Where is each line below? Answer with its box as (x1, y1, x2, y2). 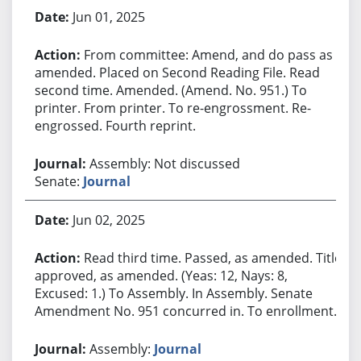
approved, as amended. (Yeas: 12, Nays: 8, (34, 266, 288, 284)
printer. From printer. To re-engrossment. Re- (34, 98, 311, 117)
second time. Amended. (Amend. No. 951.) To (34, 81, 307, 99)
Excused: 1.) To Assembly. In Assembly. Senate (34, 284, 313, 302)
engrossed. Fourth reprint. (34, 116, 196, 135)
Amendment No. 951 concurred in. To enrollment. (34, 301, 337, 320)
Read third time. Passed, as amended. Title (83, 248, 342, 267)
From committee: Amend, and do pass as (83, 45, 333, 64)
